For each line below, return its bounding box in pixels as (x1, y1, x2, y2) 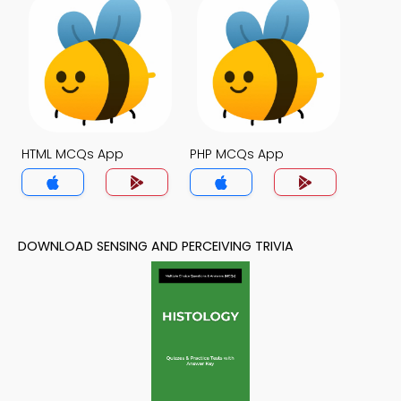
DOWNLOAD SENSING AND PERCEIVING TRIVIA (18, 237, 294, 255)
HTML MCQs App (21, 145, 124, 163)
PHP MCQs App (190, 145, 284, 163)
